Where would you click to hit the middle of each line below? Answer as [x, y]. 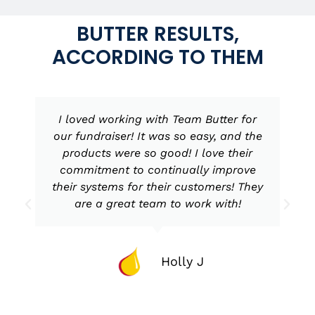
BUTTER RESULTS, [157, 34]
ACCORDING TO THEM [157, 57]
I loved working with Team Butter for [157, 119]
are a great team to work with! [157, 203]
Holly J [182, 262]
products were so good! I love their [157, 153]
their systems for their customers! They [157, 186]
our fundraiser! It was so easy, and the [157, 136]
